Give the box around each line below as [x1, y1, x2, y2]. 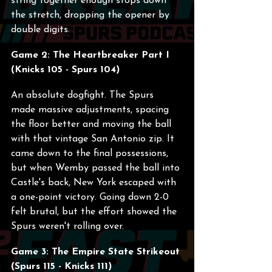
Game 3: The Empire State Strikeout [11, 247, 183, 257]
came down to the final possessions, [11, 149, 171, 158]
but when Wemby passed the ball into [11, 163, 183, 173]
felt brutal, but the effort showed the [11, 207, 180, 217]
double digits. [11, 25, 70, 35]
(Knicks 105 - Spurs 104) [11, 65, 120, 75]
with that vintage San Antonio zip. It [11, 134, 177, 144]
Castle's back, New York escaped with [11, 178, 179, 188]
